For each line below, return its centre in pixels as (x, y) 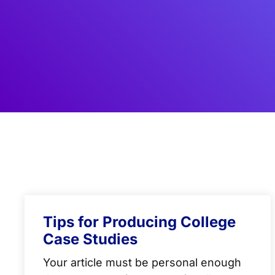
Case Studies (90, 239)
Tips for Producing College (139, 222)
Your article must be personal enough (142, 262)
